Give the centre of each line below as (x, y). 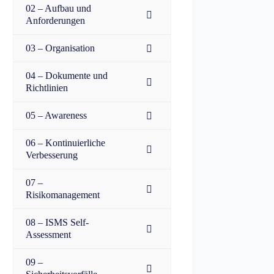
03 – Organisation (61, 48)
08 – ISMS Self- (57, 222)
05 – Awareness (57, 115)
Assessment (49, 235)
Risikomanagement (63, 195)
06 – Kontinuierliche (66, 143)
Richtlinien (47, 88)
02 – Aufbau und (59, 8)
